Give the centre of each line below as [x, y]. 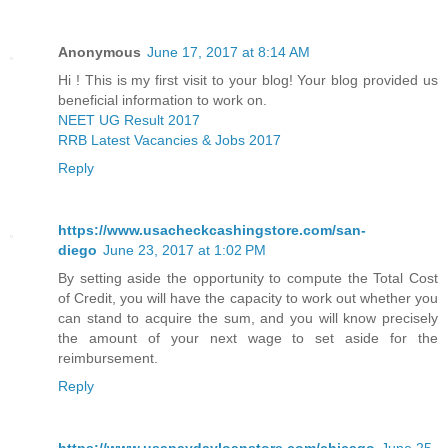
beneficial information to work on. [162, 99]
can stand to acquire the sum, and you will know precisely [248, 317]
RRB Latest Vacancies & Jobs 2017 [169, 139]
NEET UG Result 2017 [129, 119]
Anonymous [99, 51]
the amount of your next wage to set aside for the [248, 337]
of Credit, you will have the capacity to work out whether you [248, 297]
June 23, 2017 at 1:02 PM [184, 249]
